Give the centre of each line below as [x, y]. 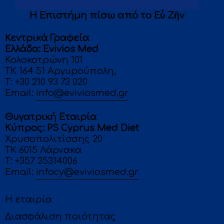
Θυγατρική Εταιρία [51, 117]
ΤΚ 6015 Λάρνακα [43, 150]
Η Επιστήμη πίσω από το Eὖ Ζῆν [107, 16]
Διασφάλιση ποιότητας [60, 216]
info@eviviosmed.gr [82, 93]
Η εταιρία [28, 200]
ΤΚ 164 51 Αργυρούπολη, [60, 71]
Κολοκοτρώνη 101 [44, 60]
